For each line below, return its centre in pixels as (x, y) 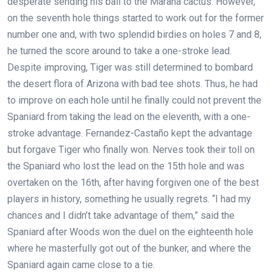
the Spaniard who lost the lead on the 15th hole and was (126, 166)
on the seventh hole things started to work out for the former (136, 18)
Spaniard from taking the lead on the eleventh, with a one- (129, 117)
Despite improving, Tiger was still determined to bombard (130, 68)
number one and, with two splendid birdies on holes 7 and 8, (134, 35)
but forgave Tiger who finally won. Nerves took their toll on (131, 150)
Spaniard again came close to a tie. (81, 265)
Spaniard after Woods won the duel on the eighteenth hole (130, 232)
